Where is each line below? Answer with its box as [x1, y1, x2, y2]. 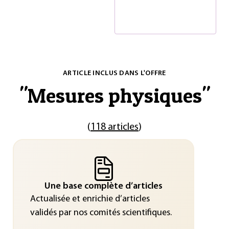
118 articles [90, 122, 139, 132]
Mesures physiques [27, 83, 202, 108]
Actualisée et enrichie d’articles [30, 194, 150, 204]
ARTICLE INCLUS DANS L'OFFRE [63, 70, 166, 77]
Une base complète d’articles [44, 181, 163, 191]
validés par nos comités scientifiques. [30, 208, 172, 218]
